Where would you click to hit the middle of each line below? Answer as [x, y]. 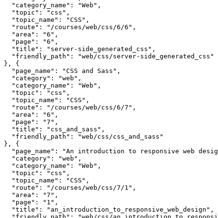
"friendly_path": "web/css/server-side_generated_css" [109, 56]
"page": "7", [31, 122]
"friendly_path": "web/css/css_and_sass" [84, 137]
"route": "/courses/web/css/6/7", [70, 108]
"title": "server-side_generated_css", [80, 49]
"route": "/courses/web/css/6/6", [70, 27]
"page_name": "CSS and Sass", [62, 71]
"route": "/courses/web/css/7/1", [70, 188]
